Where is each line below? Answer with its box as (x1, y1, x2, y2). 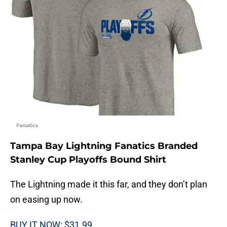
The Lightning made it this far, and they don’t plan (10, 179, 207, 190)
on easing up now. (10, 194, 83, 205)
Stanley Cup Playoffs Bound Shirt (10, 154, 166, 166)
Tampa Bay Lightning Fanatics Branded (10, 140, 198, 152)
